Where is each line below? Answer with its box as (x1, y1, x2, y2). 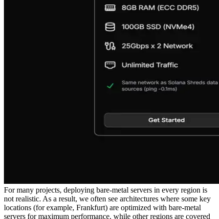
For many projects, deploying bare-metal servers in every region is (4, 185, 207, 194)
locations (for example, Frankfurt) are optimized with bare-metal (4, 203, 201, 212)
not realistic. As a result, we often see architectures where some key (4, 194, 211, 203)
